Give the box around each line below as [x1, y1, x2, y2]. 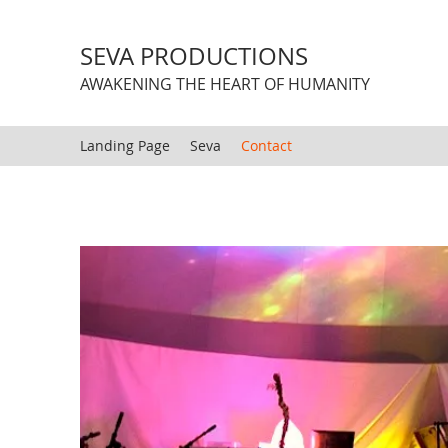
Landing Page [80, 136, 170, 155]
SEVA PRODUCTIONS [80, 40, 308, 72]
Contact [241, 136, 292, 155]
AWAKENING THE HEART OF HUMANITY [80, 73, 370, 95]
